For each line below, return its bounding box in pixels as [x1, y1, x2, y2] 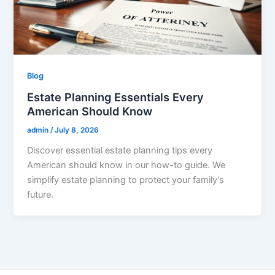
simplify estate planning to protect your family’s [27, 174, 225, 185]
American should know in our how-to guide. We [27, 159, 226, 171]
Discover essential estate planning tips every [27, 144, 213, 156]
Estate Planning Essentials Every [27, 90, 204, 104]
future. [27, 188, 54, 200]
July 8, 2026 [55, 125, 99, 134]
